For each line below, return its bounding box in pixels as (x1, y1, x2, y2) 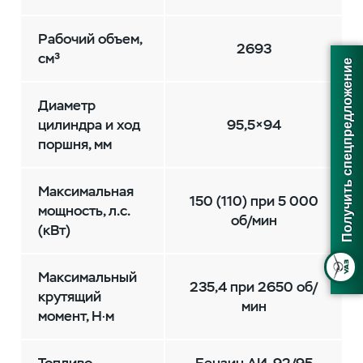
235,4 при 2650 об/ (190, 278, 318, 297)
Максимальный (37, 268, 137, 287)
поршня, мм (37, 135, 112, 154)
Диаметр (37, 96, 96, 115)
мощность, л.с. (37, 202, 130, 220)
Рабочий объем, (37, 30, 143, 49)
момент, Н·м (37, 307, 114, 326)
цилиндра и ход (37, 116, 140, 135)
